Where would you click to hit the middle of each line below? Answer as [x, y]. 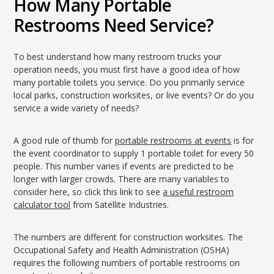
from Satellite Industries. [120, 205]
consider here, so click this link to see [88, 192]
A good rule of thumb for [65, 140]
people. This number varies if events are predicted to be [124, 166]
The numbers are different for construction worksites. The [128, 237]
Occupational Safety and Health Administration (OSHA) [122, 250]
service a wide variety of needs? [76, 108]
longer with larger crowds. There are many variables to [122, 179]
